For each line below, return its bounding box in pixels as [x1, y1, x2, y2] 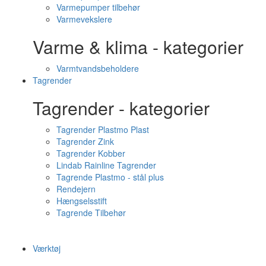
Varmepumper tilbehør [56, 1, 140, 13]
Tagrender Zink [56, 135, 114, 147]
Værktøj [33, 242, 61, 254]
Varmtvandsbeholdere [56, 62, 139, 74]
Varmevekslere [56, 13, 112, 25]
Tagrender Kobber [56, 147, 125, 159]
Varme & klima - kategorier [33, 34, 243, 59]
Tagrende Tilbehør [56, 207, 126, 218]
